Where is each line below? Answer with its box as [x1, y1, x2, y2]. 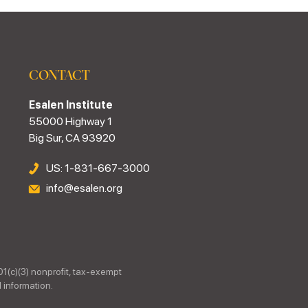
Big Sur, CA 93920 [29, 131, 116, 144]
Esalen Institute [29, 98, 113, 111]
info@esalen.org [46, 181, 123, 195]
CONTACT [29, 66, 90, 83]
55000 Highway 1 [29, 115, 113, 128]
